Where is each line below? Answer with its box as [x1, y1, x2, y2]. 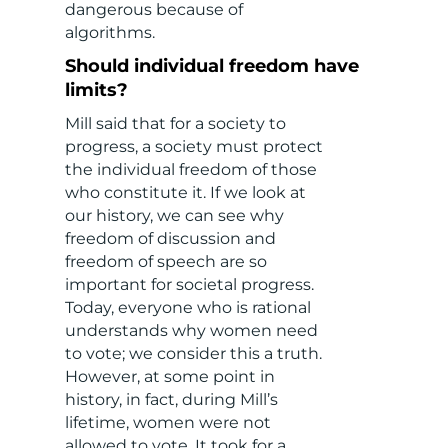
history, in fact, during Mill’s [64, 390, 278, 410]
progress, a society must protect [64, 137, 323, 157]
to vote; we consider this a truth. [64, 344, 322, 364]
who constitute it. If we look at [64, 183, 306, 203]
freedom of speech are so [64, 252, 267, 272]
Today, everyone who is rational [64, 298, 311, 318]
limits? [64, 79, 128, 102]
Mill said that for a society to [64, 114, 286, 134]
